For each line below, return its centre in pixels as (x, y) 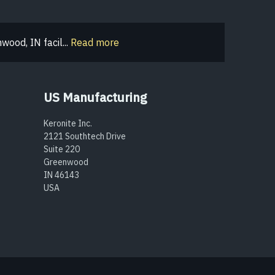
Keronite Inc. (68, 123)
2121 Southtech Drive (85, 136)
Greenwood (66, 162)
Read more (95, 42)
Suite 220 (62, 149)
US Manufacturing (95, 97)
